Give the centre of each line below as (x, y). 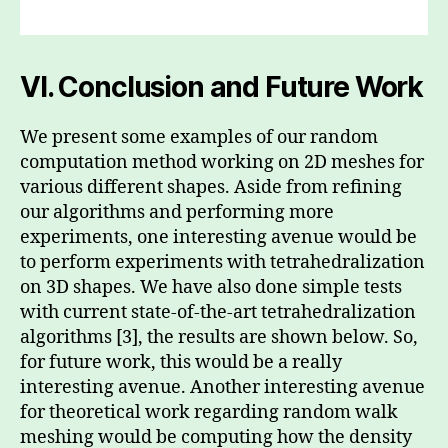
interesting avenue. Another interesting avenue (222, 387)
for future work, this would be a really (181, 362)
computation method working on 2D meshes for (222, 162)
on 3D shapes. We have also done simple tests (211, 287)
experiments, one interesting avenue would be (218, 237)
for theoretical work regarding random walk (209, 412)
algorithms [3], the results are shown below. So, (219, 337)
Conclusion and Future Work (241, 86)
